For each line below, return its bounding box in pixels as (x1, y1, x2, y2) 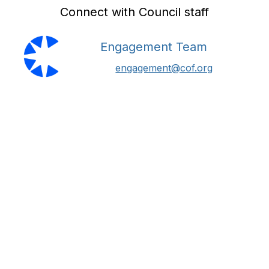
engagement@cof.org (115, 62, 213, 74)
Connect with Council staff (60, 5, 209, 19)
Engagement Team (100, 40, 208, 54)
